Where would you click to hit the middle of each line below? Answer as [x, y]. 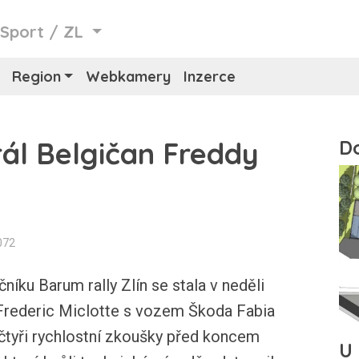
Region [36, 77]
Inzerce [210, 77]
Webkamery [129, 77]
